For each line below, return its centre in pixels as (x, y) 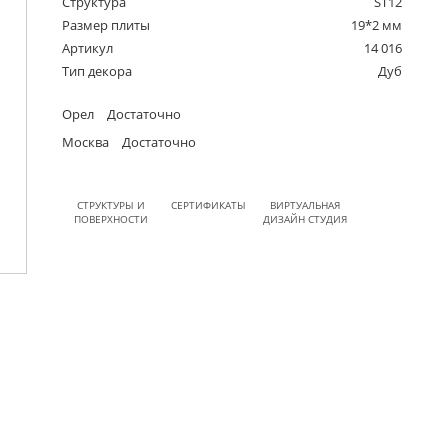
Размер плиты (106, 25)
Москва (86, 142)
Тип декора (97, 71)
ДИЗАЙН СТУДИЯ (305, 219)
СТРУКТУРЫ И (110, 205)
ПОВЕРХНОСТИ (110, 219)
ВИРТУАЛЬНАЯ (305, 205)
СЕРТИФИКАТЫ (208, 205)
